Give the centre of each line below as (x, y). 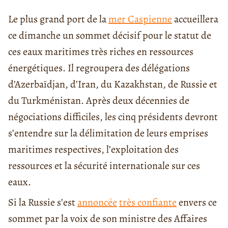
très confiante (148, 202)
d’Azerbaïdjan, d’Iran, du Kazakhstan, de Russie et (113, 84)
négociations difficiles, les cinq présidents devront (113, 117)
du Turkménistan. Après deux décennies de (99, 100)
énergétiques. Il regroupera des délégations (99, 68)
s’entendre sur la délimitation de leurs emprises (108, 133)
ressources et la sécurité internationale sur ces (104, 165)
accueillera (195, 19)
